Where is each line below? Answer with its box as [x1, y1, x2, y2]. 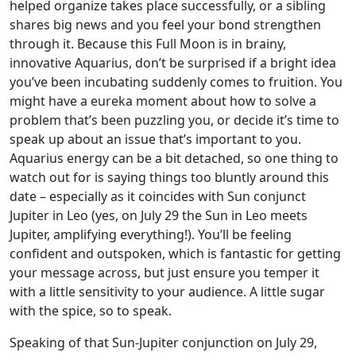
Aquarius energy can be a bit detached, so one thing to [10, 149, 339, 167]
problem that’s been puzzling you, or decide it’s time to [10, 111, 339, 129]
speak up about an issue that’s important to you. [10, 130, 301, 148]
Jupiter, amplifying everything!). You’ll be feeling [10, 226, 292, 243]
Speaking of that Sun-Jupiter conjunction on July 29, [10, 334, 317, 351]
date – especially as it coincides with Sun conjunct [10, 188, 306, 205]
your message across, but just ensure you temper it [10, 264, 319, 281]
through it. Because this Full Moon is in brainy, [10, 35, 286, 52]
